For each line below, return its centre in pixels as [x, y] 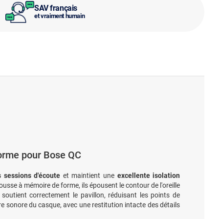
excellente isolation [149, 175]
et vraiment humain [60, 16]
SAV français [56, 8]
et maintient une [89, 175]
